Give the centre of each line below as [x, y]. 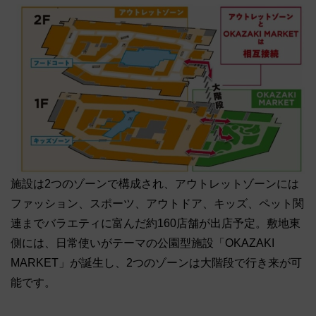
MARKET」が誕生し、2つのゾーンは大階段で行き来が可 [156, 263]
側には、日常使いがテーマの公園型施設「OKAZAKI [142, 243]
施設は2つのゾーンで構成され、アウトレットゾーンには [155, 184]
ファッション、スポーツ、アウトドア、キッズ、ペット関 [157, 204]
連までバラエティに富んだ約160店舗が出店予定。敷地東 [156, 224]
